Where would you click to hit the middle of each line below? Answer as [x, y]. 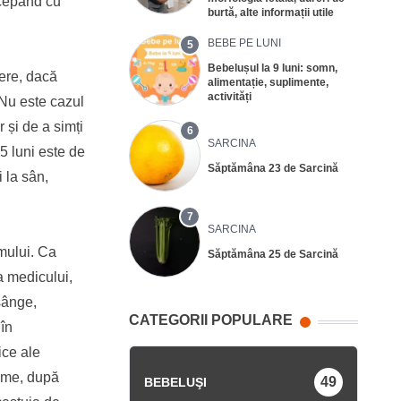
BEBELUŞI [175, 382]
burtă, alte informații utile [271, 12]
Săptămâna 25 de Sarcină [273, 254]
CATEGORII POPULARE [211, 320]
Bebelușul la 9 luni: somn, [273, 68]
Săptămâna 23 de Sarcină [273, 168]
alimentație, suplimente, [268, 82]
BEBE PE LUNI [244, 43]
